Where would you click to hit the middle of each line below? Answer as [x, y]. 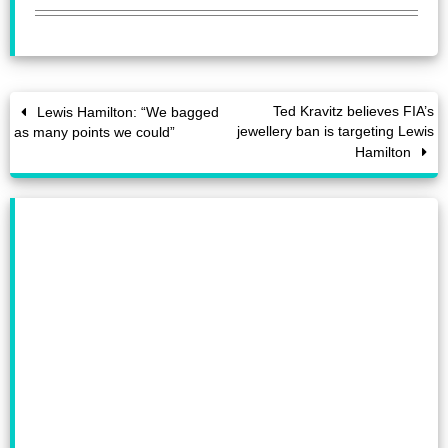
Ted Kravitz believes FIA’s [353, 112]
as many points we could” [95, 133]
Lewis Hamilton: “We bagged [126, 113]
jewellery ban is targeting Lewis [335, 132]
